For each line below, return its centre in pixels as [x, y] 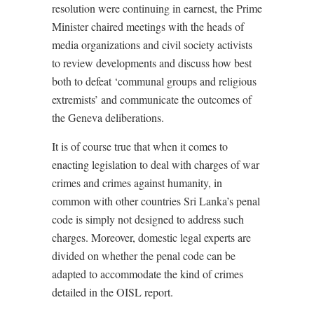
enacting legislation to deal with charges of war [156, 165]
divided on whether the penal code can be [144, 256]
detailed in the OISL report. [112, 292]
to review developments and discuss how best [152, 63]
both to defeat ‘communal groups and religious [154, 81]
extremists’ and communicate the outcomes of [152, 100]
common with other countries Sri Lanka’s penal [156, 201]
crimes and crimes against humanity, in [137, 183]
